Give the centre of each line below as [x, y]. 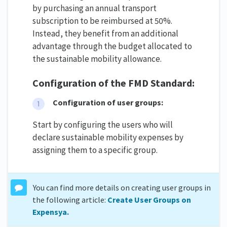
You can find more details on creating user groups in [122, 188]
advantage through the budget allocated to [112, 46]
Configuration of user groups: [108, 102]
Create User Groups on [149, 200]
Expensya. [51, 212]
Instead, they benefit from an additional [105, 33]
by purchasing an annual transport [94, 8]
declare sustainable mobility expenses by [108, 138]
